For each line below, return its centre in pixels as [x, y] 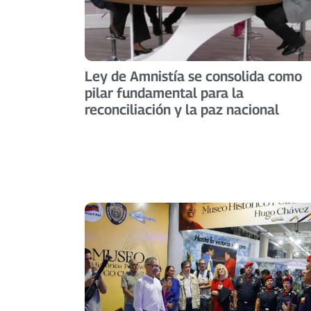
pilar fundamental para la [164, 93]
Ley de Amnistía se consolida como [193, 76]
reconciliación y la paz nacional [182, 109]
